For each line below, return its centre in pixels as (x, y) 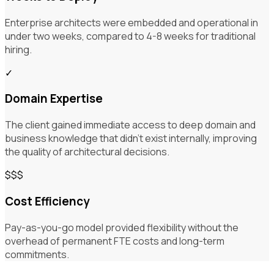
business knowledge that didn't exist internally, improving (131, 139)
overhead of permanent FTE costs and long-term (115, 241)
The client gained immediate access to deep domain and (130, 125)
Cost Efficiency (47, 201)
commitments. (37, 254)
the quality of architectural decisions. (87, 152)
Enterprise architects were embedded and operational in (131, 22)
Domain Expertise (54, 99)
